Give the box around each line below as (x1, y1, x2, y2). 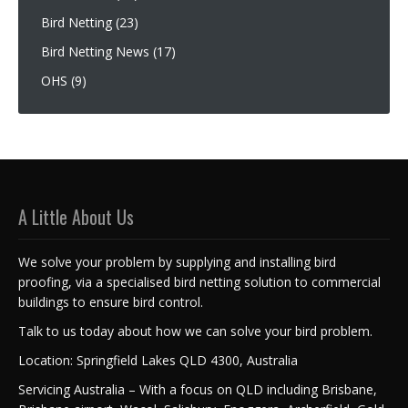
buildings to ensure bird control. (18, 292, 203, 311)
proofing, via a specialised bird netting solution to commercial (18, 272, 381, 291)
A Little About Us (18, 202, 134, 230)
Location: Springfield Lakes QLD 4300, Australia (18, 351, 298, 369)
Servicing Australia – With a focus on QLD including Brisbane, (18, 380, 377, 398)
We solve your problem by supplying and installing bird (18, 252, 336, 270)
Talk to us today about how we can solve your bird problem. (18, 321, 372, 340)
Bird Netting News (41, 42, 149, 60)
